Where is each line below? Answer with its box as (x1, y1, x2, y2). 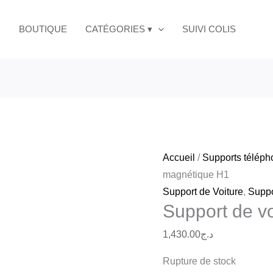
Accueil (163, 152, 196, 163)
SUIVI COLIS (182, 24, 236, 34)
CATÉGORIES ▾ (85, 24, 152, 34)
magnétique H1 (163, 169, 230, 180)
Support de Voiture (163, 186, 244, 197)
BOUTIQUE (19, 24, 67, 34)
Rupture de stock (163, 256, 236, 267)
